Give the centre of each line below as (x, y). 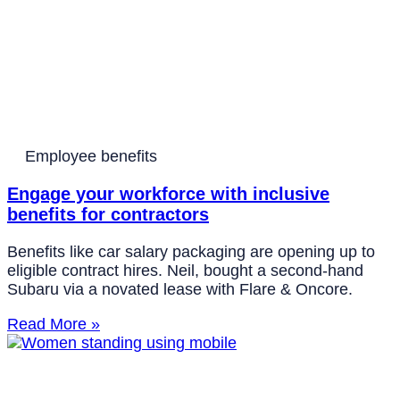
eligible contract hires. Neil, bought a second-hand (185, 271)
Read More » (54, 325)
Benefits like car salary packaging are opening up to (191, 252)
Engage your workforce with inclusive (168, 194)
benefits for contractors (108, 215)
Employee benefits (91, 157)
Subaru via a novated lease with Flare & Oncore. (180, 290)
